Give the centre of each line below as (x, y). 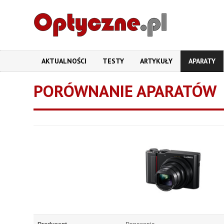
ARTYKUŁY (156, 61)
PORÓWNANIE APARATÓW (125, 91)
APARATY (202, 61)
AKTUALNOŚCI (64, 61)
